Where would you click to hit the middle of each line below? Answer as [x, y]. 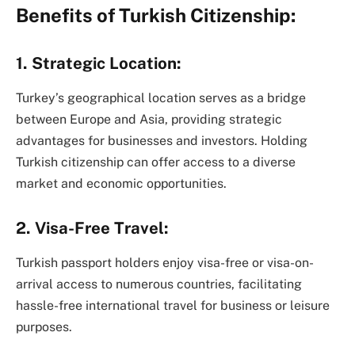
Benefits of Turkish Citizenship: [156, 15]
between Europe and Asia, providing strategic [149, 120]
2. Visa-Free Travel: [92, 228]
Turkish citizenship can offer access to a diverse [156, 162]
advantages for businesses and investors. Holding [162, 141]
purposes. [44, 327]
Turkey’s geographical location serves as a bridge [161, 98]
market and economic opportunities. [121, 184]
